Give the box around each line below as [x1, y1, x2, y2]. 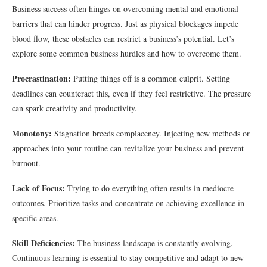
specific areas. [12, 212, 58, 223]
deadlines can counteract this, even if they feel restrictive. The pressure [12, 88, 251, 99]
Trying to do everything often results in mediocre [65, 182, 234, 194]
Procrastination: [12, 72, 71, 85]
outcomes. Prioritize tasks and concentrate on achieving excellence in [12, 197, 244, 209]
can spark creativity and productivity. [12, 103, 137, 114]
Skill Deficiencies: [12, 237, 75, 249]
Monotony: [12, 127, 52, 139]
